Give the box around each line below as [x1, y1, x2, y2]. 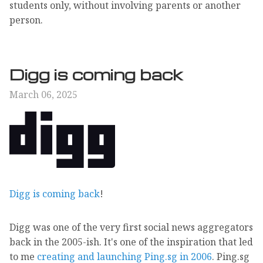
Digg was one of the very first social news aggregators [9, 220, 253, 234]
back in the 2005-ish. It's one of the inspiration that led [9, 235, 253, 248]
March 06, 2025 [9, 88, 77, 102]
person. [9, 14, 43, 27]
